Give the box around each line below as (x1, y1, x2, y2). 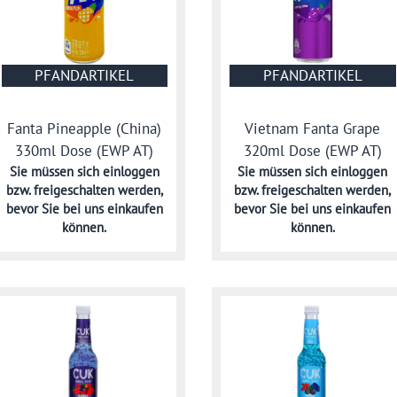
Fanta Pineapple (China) (7, 119, 162, 138)
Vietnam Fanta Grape (245, 119, 381, 138)
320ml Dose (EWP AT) (243, 141, 382, 160)
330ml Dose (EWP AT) (15, 141, 154, 160)
